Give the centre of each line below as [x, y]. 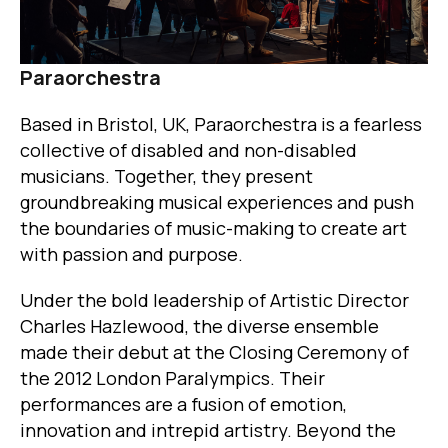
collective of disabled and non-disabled [188, 150]
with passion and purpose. [131, 254]
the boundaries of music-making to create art [213, 228]
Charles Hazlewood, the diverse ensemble [199, 326]
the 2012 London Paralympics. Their [172, 378]
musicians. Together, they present [166, 176]
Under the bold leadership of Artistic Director [214, 300]
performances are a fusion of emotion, [183, 404]
